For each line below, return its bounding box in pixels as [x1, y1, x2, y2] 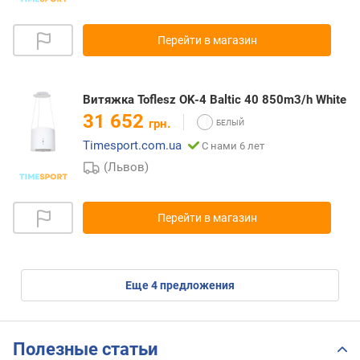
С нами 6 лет [202, 140, 264, 153]
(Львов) [104, 160, 149, 175]
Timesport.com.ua [83, 138, 182, 153]
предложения [157, 279, 235, 292]
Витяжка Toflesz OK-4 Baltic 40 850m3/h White [83, 92, 346, 108]
